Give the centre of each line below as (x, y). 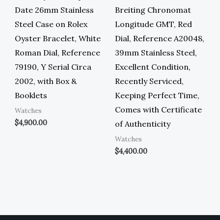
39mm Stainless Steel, (156, 53)
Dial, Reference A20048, (160, 39)
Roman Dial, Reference (57, 53)
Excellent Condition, (153, 67)
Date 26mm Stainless (54, 10)
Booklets (31, 96)
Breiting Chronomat (153, 10)
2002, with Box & (46, 81)
